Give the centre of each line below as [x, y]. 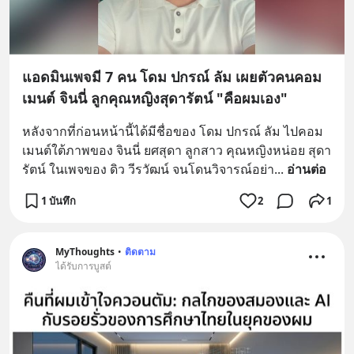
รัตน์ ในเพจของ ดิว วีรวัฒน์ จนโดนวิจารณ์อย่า [148, 169]
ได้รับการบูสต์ [83, 266]
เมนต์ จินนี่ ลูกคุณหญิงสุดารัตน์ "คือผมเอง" [155, 98]
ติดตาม [140, 252]
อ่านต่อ [307, 169]
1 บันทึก [58, 200]
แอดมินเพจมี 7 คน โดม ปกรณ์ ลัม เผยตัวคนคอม [172, 77]
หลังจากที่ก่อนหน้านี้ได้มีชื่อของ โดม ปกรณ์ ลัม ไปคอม [173, 132]
